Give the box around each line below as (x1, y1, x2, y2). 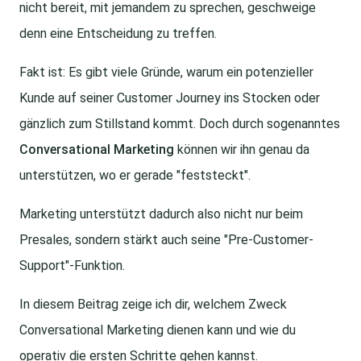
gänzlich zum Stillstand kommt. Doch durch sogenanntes (19, 116, 340, 132)
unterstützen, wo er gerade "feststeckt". (19, 168, 251, 184)
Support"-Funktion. (19, 258, 125, 274)
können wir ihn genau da (174, 142, 309, 158)
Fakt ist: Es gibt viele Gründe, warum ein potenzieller (19, 64, 313, 81)
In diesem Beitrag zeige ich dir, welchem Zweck (19, 297, 287, 313)
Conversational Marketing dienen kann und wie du (19, 322, 296, 338)
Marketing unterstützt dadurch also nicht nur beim (19, 206, 303, 222)
